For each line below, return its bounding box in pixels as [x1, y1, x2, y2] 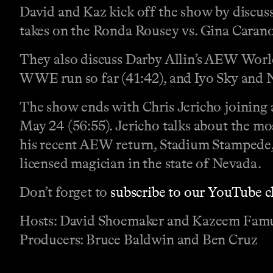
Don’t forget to [19, 183, 111, 201]
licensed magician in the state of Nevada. [19, 155, 261, 172]
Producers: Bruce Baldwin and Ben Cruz [19, 231, 258, 249]
